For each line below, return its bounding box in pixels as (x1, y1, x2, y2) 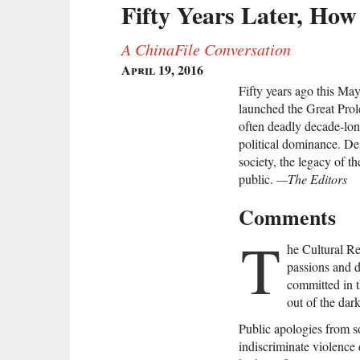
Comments (239, 202, 336, 233)
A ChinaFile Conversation (121, 39, 291, 60)
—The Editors (276, 170, 347, 188)
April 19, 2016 (121, 60, 203, 80)
